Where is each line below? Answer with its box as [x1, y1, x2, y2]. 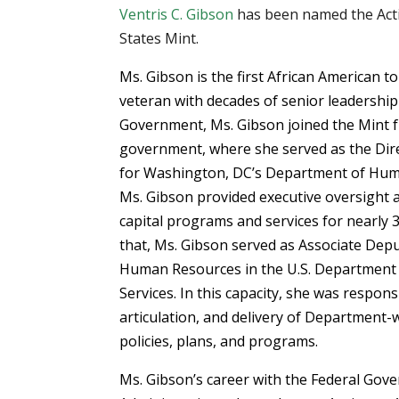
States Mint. [119, 28, 199, 48]
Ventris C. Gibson [119, 4, 234, 24]
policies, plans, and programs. [119, 330, 319, 351]
